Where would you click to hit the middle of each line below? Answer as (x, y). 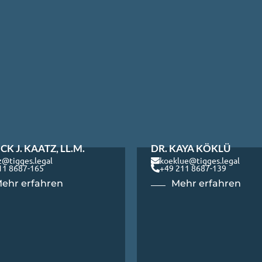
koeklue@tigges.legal (200, 161)
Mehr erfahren (206, 184)
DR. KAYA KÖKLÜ (191, 148)
